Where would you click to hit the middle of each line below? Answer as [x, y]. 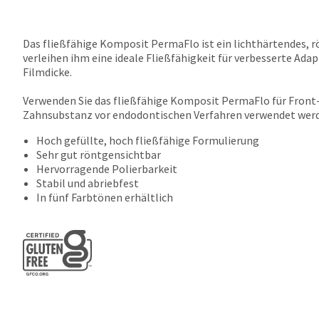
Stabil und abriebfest [88, 183]
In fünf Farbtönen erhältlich [105, 197]
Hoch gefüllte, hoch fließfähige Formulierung [148, 140]
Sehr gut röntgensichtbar [99, 155]
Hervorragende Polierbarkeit [107, 169]
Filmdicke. [47, 72]
